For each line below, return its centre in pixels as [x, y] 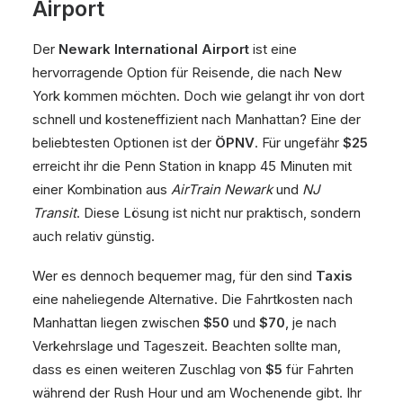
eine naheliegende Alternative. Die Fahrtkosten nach [193, 299]
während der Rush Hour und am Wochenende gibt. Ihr [197, 393]
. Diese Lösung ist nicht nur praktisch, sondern [219, 213]
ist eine [273, 49]
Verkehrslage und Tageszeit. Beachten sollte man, [187, 346]
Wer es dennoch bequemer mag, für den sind [174, 276]
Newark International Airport [154, 49]
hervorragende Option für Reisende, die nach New [187, 72]
